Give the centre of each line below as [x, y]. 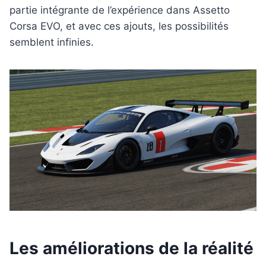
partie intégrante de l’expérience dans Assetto [120, 10]
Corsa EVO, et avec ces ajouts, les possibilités [119, 26]
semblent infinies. [52, 42]
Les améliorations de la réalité [132, 248]
